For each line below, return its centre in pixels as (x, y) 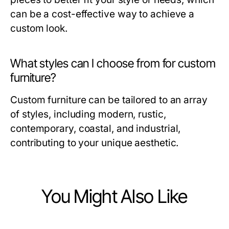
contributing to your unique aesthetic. (95, 143)
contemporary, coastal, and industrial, (96, 128)
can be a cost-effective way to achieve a (102, 14)
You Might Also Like (114, 196)
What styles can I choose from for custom (113, 63)
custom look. (39, 28)
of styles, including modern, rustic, (88, 114)
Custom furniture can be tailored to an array (109, 100)
